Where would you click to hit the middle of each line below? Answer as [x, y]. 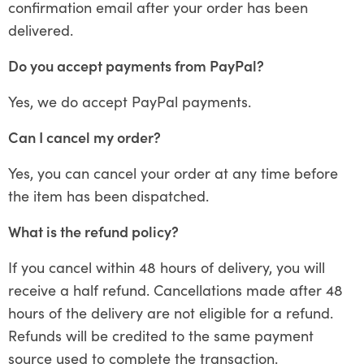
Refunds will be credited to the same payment [161, 335]
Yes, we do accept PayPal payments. [130, 101]
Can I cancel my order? [84, 136]
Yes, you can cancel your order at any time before [173, 172]
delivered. [41, 29]
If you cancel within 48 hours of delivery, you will [167, 266]
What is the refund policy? [93, 231]
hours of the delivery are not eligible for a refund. [173, 312]
